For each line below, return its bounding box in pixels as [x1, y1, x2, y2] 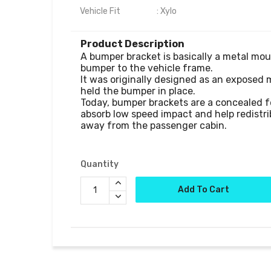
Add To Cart [178, 184, 229, 195]
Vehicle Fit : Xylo [80, 5, 177, 16]
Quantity [80, 158, 119, 169]
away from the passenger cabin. [80, 119, 227, 131]
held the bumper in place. [80, 85, 198, 97]
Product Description [80, 38, 184, 50]
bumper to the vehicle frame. [80, 62, 213, 74]
